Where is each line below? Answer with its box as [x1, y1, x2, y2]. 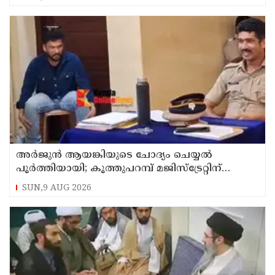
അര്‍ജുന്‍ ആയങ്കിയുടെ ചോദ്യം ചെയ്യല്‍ [16, 149, 212, 162]
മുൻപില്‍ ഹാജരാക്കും [16, 176, 127, 189]
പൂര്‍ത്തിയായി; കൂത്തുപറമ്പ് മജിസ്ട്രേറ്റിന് [16, 163, 222, 176]
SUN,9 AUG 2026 [22, 183, 92, 194]
